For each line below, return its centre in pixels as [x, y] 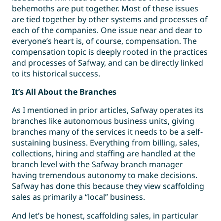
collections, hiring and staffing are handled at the [104, 153]
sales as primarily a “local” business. [78, 197]
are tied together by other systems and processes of [110, 19]
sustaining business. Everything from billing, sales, [106, 143]
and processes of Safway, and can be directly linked [108, 63]
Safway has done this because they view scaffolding [108, 186]
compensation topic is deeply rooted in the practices [110, 52]
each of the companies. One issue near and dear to [107, 30]
